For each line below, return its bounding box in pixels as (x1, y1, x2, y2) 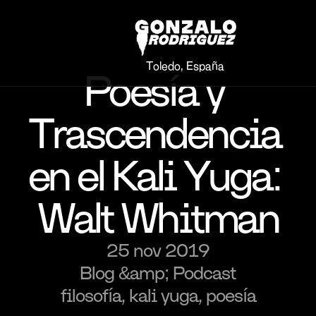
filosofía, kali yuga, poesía (60, 284, 256, 306)
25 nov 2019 (107, 239, 209, 261)
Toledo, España (145, 59, 224, 73)
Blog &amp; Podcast (80, 262, 236, 284)
